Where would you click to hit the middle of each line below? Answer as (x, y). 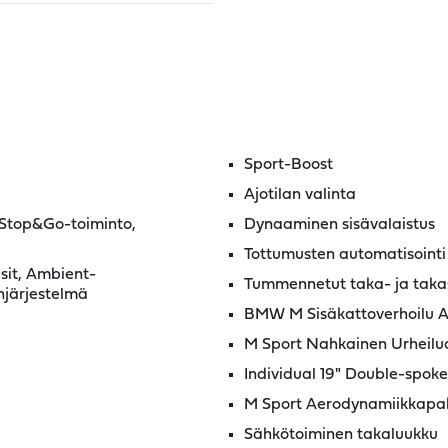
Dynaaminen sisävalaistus (339, 225)
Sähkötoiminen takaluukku (341, 435)
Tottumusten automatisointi (345, 255)
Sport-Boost (288, 165)
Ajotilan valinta (300, 195)
